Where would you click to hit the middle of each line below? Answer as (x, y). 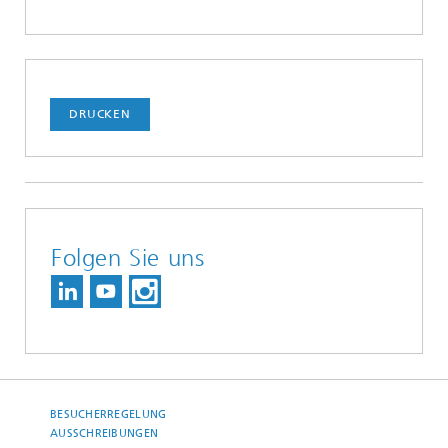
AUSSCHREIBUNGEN (104, 434)
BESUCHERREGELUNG (108, 415)
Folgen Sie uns (128, 258)
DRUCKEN (100, 114)
